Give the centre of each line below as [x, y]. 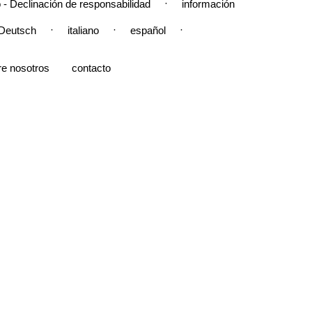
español [148, 31]
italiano [83, 31]
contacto [91, 68]
